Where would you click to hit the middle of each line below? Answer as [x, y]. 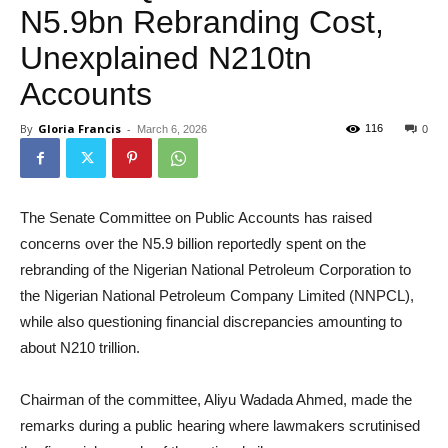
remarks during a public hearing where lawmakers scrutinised [220, 425]
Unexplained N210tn [166, 58]
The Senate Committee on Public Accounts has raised [196, 217]
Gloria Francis [79, 128]
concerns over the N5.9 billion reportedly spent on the [193, 243]
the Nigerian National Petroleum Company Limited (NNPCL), [217, 295]
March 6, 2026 [172, 129]
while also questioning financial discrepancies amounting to [211, 321]
